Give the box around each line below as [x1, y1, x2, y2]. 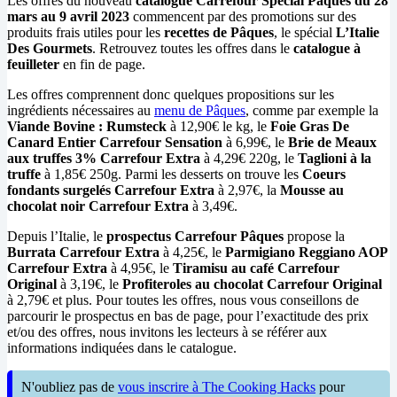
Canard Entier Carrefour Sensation [7, 134, 222, 150]
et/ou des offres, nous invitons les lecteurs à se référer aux [7, 323, 327, 339]
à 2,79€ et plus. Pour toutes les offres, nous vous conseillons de [7, 292, 359, 307]
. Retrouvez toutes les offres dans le [92, 40, 293, 56]
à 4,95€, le [107, 260, 173, 276]
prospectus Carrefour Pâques [106, 228, 284, 244]
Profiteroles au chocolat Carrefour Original [122, 276, 382, 292]
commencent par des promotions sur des [129, 8, 356, 24]
